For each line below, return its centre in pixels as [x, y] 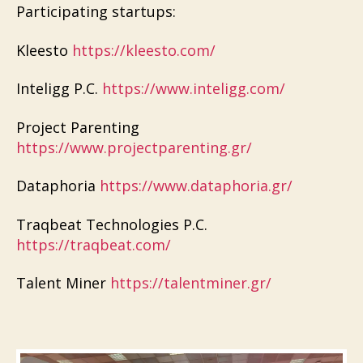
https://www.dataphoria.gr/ [196, 186]
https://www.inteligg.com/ [194, 89]
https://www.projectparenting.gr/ [134, 147]
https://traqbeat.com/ [94, 244]
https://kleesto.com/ [144, 50]
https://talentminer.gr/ [191, 283]
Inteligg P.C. [59, 89]
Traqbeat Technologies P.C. [112, 224]
